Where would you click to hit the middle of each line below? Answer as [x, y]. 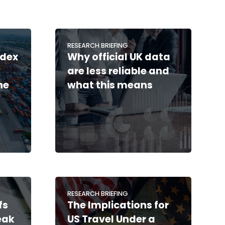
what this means [110, 85]
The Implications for [118, 205]
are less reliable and [118, 71]
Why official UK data [119, 57]
